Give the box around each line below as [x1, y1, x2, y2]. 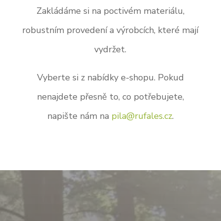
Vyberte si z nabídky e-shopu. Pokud [37, 71, 184, 83]
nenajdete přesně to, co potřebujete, [37, 90, 184, 103]
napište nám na [47, 110, 111, 122]
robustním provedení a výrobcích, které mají [22, 24, 199, 36]
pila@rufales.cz [111, 110, 172, 122]
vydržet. [94, 43, 127, 55]
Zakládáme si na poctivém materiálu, [36, 4, 184, 17]
